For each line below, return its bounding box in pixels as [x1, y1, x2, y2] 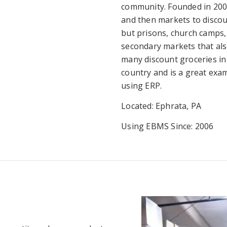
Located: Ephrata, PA [121, 100, 202, 111]
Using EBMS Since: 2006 [121, 121, 214, 132]
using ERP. [121, 80, 162, 91]
